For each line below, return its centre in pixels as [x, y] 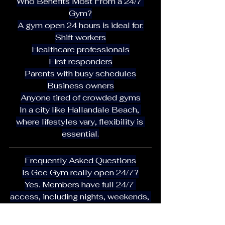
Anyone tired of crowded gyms [80, 97]
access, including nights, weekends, [80, 196]
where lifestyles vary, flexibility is [80, 122]
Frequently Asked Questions [80, 160]
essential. [80, 134]
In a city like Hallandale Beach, [80, 109]
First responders [80, 61]
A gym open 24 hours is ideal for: [80, 25]
